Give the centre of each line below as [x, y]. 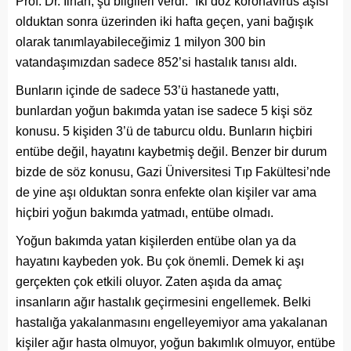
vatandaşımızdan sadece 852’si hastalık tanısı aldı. [156, 63]
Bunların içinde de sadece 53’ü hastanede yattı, [147, 91]
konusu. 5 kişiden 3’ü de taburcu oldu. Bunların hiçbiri [164, 132]
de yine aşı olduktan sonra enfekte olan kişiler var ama [166, 193]
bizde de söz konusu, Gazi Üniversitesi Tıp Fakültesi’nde [173, 172]
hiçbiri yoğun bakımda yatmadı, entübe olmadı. [145, 213]
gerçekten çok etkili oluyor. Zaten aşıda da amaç [149, 282]
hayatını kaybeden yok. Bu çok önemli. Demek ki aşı [160, 262]
